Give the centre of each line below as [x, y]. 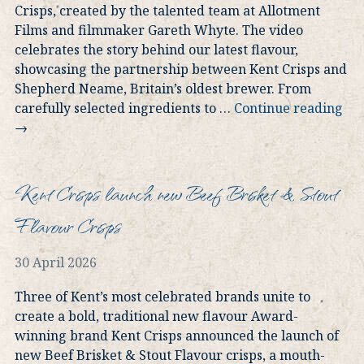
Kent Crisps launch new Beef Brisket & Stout [176, 193]
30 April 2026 [56, 263]
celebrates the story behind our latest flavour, [156, 50]
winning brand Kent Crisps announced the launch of [177, 336]
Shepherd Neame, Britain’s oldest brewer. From [163, 89]
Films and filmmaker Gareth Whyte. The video [159, 30]
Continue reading [288, 108]
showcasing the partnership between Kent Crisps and [181, 69]
